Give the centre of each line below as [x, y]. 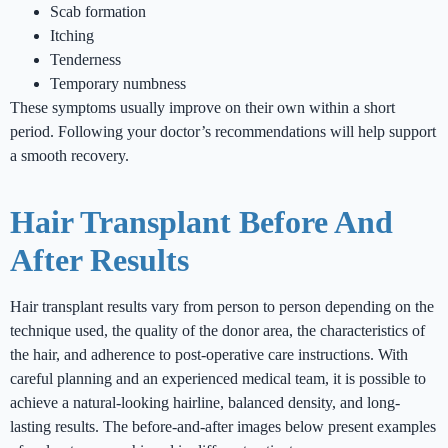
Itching [72, 36]
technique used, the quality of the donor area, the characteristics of [217, 331]
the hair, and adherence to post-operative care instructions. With [209, 355]
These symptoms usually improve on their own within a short [202, 108]
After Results [99, 260]
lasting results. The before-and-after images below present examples [223, 427]
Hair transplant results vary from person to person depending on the [222, 307]
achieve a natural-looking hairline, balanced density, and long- [205, 403]
